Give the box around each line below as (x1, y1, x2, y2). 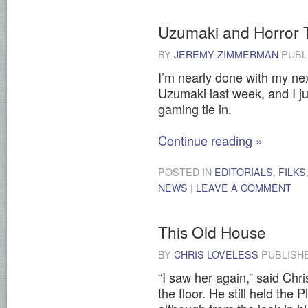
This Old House (158, 220, 266, 243)
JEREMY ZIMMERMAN (174, 47, 278, 62)
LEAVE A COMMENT (196, 180, 291, 195)
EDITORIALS (214, 164, 273, 179)
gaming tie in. (158, 100, 232, 118)
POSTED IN (158, 164, 214, 179)
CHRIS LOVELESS (174, 247, 258, 261)
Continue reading (158, 131, 256, 149)
